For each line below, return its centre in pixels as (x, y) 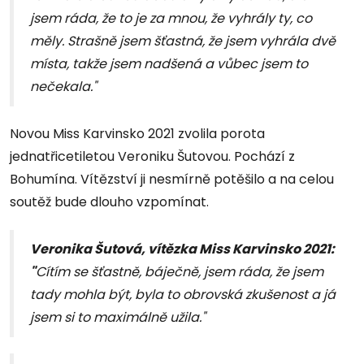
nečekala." (63, 87)
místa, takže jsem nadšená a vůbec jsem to (169, 64)
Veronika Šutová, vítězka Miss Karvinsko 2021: (182, 249)
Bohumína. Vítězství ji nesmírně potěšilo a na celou (172, 180)
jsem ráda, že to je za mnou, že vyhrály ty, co (171, 19)
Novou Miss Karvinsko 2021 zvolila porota (137, 134)
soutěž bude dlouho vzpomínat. (109, 202)
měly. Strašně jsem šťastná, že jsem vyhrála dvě (183, 41)
